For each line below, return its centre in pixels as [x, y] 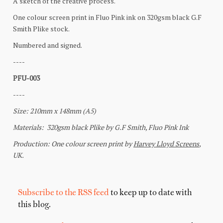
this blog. [34, 205]
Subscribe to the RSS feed [63, 193]
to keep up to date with [150, 193]
